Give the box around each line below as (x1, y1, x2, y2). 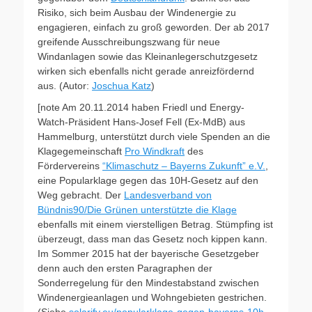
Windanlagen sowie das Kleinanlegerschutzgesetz (38, 51, 258, 62)
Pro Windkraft (125, 146, 185, 157)
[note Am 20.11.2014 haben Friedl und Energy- (38, 102, 244, 113)
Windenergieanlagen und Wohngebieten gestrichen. (38, 292, 267, 303)
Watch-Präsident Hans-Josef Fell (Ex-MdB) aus (38, 116, 245, 127)
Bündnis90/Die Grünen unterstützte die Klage (38, 204, 237, 215)
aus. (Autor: (38, 80, 92, 91)
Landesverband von (124, 189, 212, 201)
